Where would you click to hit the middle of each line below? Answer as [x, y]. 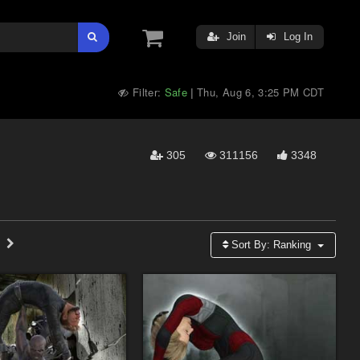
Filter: [147, 92]
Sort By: [251, 245]
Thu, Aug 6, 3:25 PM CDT [260, 92]
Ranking [292, 245]
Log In [297, 37]
